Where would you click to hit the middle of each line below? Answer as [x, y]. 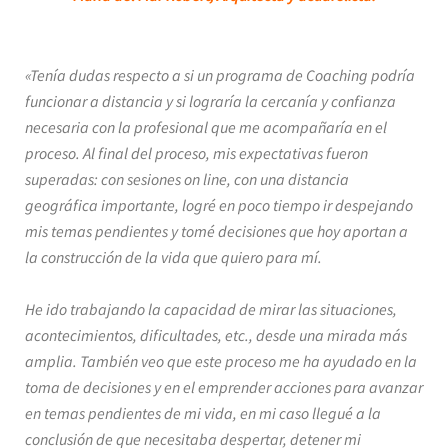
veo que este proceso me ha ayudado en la [279, 361]
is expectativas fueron [297, 153]
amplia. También [83, 361]
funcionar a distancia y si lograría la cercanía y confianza [210, 101]
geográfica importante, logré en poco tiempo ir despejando [219, 205]
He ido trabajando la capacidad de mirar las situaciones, [211, 309]
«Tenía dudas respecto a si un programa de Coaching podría [220, 75]
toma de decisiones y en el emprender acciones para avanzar [224, 387]
